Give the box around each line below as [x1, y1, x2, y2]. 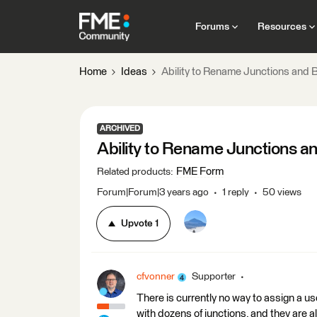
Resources [257, 21, 306, 32]
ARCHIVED [100, 125, 140, 132]
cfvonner [137, 272, 175, 282]
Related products [97, 167, 171, 177]
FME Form [176, 166, 224, 177]
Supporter [192, 272, 236, 282]
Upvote [121, 219, 153, 229]
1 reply [222, 188, 249, 197]
